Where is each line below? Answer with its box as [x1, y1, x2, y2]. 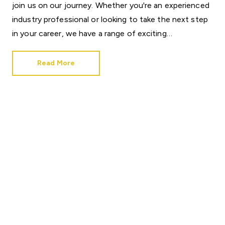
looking [100, 15, 127, 24]
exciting [137, 29, 167, 38]
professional [43, 15, 89, 24]
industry [12, 15, 42, 24]
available [64, 43, 94, 52]
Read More [37, 59, 75, 67]
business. [137, 43, 171, 52]
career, [38, 29, 64, 38]
